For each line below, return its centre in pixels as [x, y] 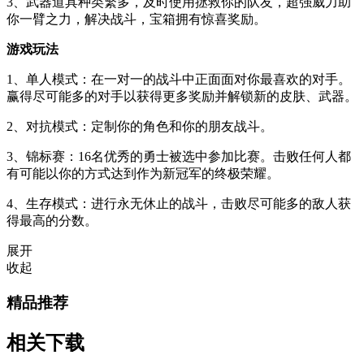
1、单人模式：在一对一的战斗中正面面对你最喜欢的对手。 [179, 79]
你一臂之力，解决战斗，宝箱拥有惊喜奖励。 [136, 19]
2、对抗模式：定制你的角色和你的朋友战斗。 [140, 126]
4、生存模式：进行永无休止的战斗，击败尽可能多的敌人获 [179, 204]
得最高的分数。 [52, 221]
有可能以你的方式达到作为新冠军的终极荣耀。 [143, 173]
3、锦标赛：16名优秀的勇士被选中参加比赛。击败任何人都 [179, 156]
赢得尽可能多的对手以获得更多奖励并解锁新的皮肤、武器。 [182, 96]
